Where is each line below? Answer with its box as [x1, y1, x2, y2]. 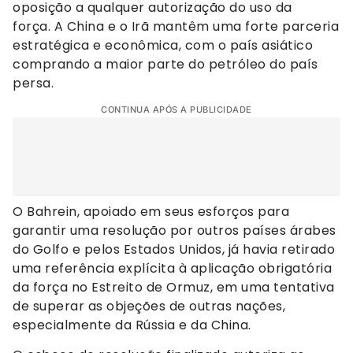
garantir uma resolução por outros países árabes [13, 221, 336, 240]
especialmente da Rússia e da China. [13, 316, 251, 335]
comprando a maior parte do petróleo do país [13, 54, 318, 73]
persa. [13, 73, 54, 92]
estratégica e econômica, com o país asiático [13, 35, 313, 54]
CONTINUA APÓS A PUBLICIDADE [101, 104, 252, 116]
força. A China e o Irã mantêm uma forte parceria [13, 17, 339, 35]
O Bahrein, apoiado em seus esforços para [13, 203, 289, 221]
